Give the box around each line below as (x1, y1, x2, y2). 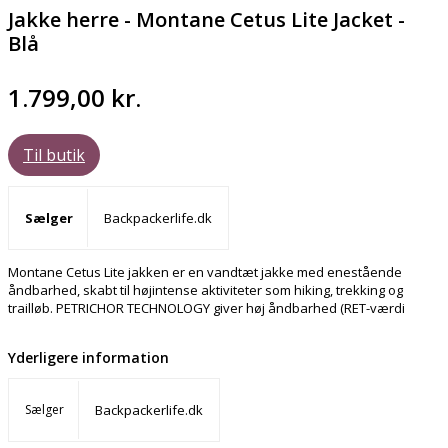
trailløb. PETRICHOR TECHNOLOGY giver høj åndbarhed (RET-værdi (8, 299, 405, 318)
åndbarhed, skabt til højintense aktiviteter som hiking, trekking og (8, 281, 403, 300)
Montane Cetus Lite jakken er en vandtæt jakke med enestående (8, 263, 402, 282)
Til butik (23, 144, 85, 167)
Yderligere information (8, 348, 169, 368)
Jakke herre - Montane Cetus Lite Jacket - (8, 6, 405, 34)
